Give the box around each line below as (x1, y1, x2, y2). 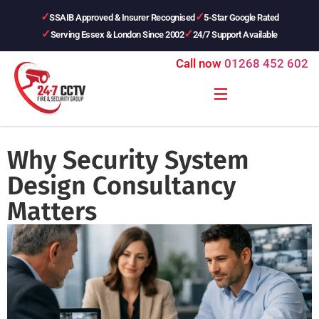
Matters (7, 196, 97, 227)
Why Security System (7, 145, 249, 176)
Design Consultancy (7, 170, 236, 202)
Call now (175, 56, 221, 70)
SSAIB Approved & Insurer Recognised (49, 11, 195, 23)
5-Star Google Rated (204, 11, 279, 23)
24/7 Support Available (192, 28, 278, 40)
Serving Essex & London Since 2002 (50, 28, 184, 40)
